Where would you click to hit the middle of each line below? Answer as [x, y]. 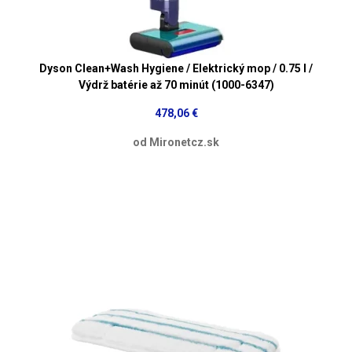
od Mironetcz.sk [176, 142]
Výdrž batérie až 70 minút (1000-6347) [176, 84]
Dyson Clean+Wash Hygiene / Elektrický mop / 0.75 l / [176, 68]
